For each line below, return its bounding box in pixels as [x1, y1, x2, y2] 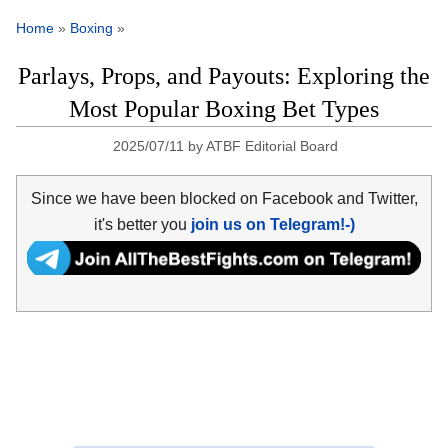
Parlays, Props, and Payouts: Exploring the [18, 63, 430, 90]
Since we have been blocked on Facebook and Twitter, [30, 189, 418, 207]
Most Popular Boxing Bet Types [69, 96, 379, 123]
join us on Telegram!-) [190, 215, 355, 233]
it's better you [93, 215, 191, 233]
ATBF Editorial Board [205, 138, 338, 155]
